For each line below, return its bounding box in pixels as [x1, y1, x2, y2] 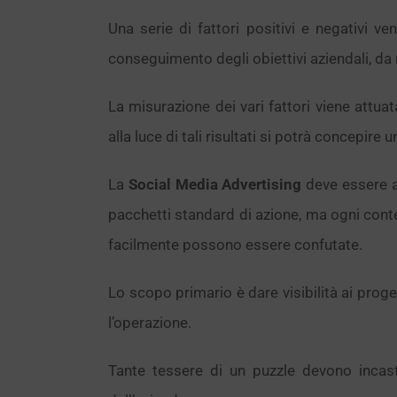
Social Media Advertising [128, 175, 302, 193]
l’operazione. [108, 314, 191, 331]
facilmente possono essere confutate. [108, 236, 362, 253]
